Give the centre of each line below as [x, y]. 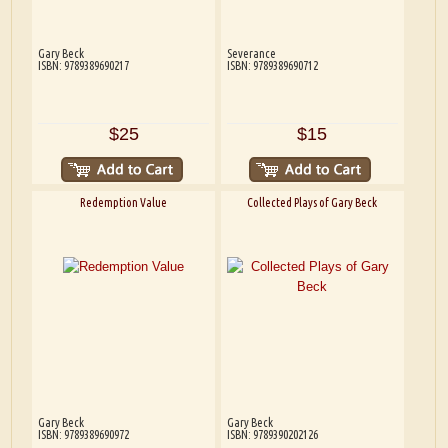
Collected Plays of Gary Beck [312, 203]
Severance [251, 53]
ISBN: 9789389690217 [83, 65]
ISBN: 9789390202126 [272, 435]
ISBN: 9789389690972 [83, 435]
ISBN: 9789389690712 [272, 65]
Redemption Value [124, 203]
